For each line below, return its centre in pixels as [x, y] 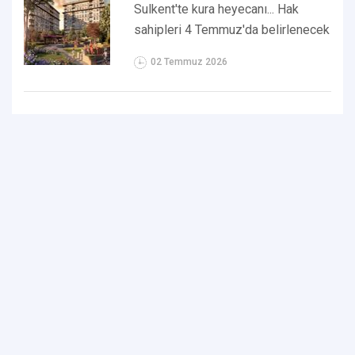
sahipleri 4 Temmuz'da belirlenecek [232, 30]
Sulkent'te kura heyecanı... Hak [217, 10]
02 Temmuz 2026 [189, 62]
